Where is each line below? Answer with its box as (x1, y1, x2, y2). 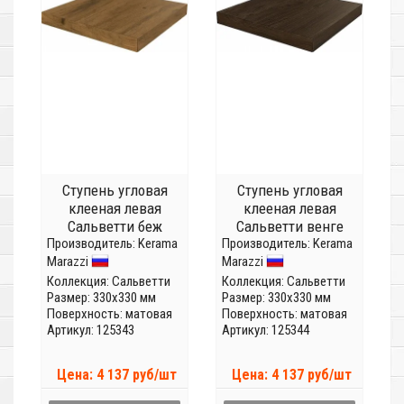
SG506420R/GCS (66, 253, 163, 272)
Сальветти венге (235, 217, 344, 236)
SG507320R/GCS (241, 235, 338, 254)
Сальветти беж (67, 217, 162, 236)
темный (89, 235, 140, 254)
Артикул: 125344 (222, 322, 309, 339)
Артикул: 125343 (47, 322, 134, 339)
